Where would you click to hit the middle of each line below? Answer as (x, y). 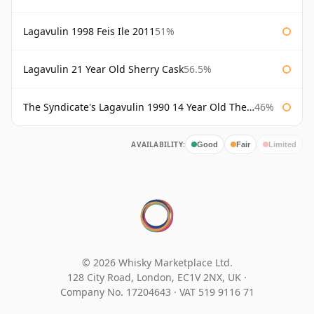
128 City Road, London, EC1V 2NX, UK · (157, 278)
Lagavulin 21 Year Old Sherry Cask (103, 69)
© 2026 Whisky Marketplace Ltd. (157, 263)
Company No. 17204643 (117, 292)
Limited (282, 144)
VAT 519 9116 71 (217, 292)
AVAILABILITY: (158, 145)
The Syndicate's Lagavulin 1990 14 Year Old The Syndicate (135, 107)
